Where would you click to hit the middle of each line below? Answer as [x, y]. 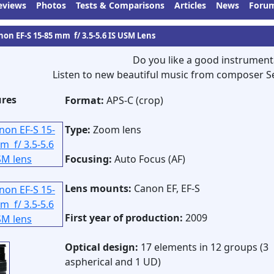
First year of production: [124, 218]
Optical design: [102, 247]
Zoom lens [116, 130]
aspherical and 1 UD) [113, 262]
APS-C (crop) [134, 100]
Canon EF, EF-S [166, 188]
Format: [84, 100]
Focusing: [88, 159]
